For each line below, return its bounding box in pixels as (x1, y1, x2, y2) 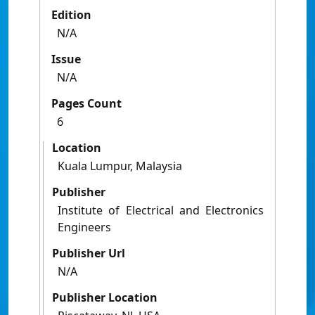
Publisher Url (52, 245, 125, 262)
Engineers (58, 219, 111, 236)
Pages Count (51, 96, 122, 112)
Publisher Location (52, 290, 157, 306)
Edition (51, 7, 91, 23)
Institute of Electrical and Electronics (58, 202, 264, 219)
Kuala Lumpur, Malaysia (58, 158, 182, 174)
